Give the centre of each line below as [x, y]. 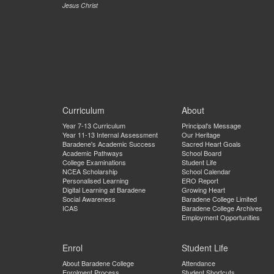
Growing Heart [203, 190]
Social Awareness [89, 199]
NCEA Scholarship [90, 171]
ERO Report [200, 180]
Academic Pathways [93, 153]
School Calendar [206, 171]
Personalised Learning [95, 180]
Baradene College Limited [219, 199]
